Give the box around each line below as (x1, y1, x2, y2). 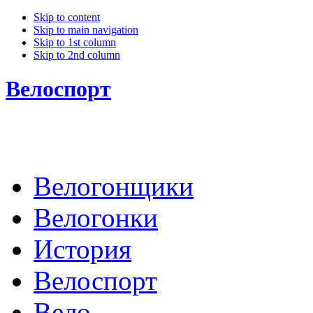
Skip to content (34, 11, 100, 23)
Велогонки (34, 202, 158, 233)
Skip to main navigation (34, 24, 138, 36)
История (34, 233, 131, 264)
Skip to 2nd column (34, 49, 120, 61)
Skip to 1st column (34, 36, 116, 48)
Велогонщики (34, 170, 194, 201)
